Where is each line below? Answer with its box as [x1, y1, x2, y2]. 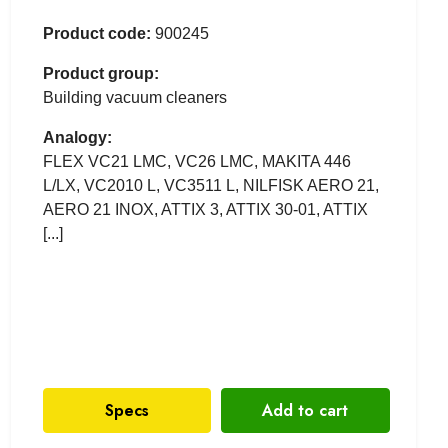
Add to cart [262, 398, 349, 422]
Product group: [42, 65, 159, 82]
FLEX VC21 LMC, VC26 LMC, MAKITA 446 [42, 153, 351, 170]
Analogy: [42, 129, 112, 146]
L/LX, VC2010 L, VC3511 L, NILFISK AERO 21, [42, 177, 379, 194]
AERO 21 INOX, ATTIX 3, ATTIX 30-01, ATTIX [42, 201, 368, 218]
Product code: [42, 25, 151, 42]
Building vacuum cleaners [42, 89, 227, 106]
